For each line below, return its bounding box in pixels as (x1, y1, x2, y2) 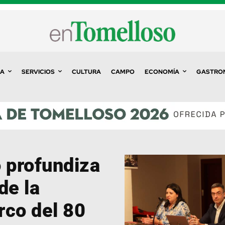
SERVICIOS (21, 67, 55, 76)
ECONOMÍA (144, 67, 179, 76)
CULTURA (71, 67, 101, 76)
